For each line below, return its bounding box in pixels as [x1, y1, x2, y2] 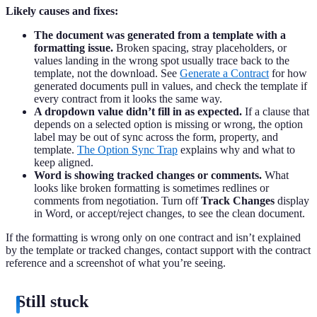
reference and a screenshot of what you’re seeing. [6, 257, 226, 270]
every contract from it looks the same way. [34, 93, 222, 105]
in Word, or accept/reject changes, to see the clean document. [34, 207, 305, 220]
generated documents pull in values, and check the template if [34, 80, 307, 93]
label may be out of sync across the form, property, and [34, 131, 278, 144]
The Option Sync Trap [77, 144, 178, 156]
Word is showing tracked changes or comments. [34, 169, 262, 182]
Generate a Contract [180, 67, 269, 80]
